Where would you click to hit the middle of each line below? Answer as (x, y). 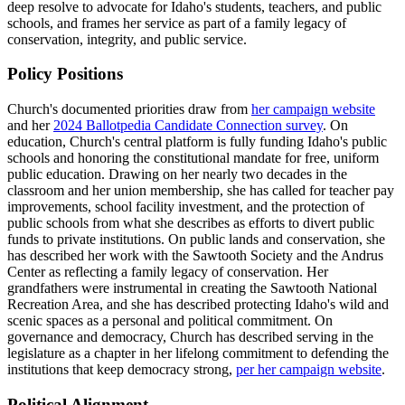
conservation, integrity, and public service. (127, 39)
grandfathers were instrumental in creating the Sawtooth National (192, 288)
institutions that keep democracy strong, (122, 369)
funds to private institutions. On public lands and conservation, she (196, 239)
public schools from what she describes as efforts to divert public (191, 223)
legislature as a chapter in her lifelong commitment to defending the (198, 353)
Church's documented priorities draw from (129, 109)
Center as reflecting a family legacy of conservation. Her (168, 272)
